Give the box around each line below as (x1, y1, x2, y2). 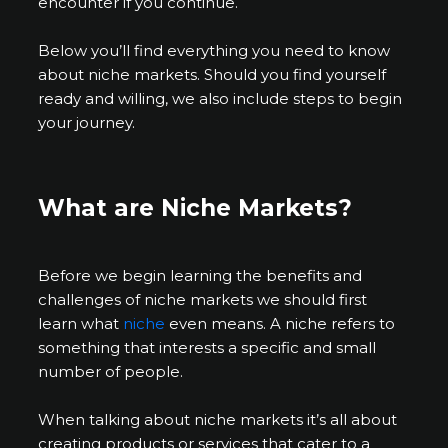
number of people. (38, 362, 188, 382)
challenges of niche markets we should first (38, 290, 368, 310)
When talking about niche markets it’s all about (38, 410, 398, 430)
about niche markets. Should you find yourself (38, 64, 387, 84)
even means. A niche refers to (165, 314, 396, 334)
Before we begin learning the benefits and (38, 266, 363, 286)
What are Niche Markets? (38, 194, 353, 223)
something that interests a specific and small (38, 338, 377, 358)
